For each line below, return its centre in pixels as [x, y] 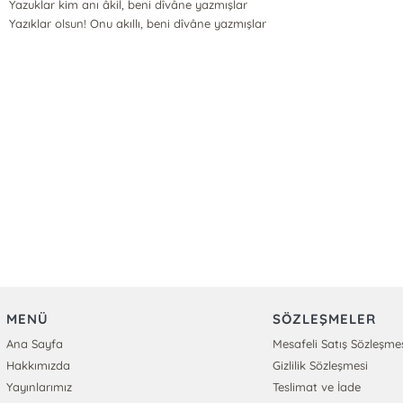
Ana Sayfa [34, 344]
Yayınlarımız [39, 387]
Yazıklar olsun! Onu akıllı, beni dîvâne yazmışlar [138, 23]
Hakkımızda [38, 365]
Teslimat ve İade [317, 387]
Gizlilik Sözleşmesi [321, 365]
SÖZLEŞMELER [325, 319]
